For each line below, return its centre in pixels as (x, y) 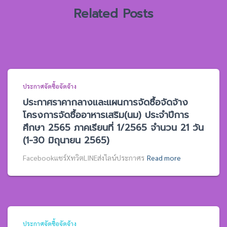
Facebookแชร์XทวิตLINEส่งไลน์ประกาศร (84, 158)
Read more (164, 158)
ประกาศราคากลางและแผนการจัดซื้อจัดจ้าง (105, 102)
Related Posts (113, 14)
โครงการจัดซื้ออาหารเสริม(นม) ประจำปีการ (106, 115)
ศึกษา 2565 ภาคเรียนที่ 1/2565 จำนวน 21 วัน (113, 128)
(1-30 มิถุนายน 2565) (66, 140)
